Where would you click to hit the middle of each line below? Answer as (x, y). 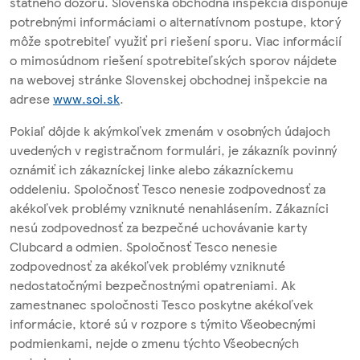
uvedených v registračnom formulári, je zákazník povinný (173, 149)
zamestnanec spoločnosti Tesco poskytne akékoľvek (162, 304)
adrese (31, 98)
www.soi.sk (86, 98)
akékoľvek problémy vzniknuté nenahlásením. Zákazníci (169, 207)
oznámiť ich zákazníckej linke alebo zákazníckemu (151, 169)
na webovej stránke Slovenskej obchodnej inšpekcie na (168, 79)
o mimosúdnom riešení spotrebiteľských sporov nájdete (173, 59)
